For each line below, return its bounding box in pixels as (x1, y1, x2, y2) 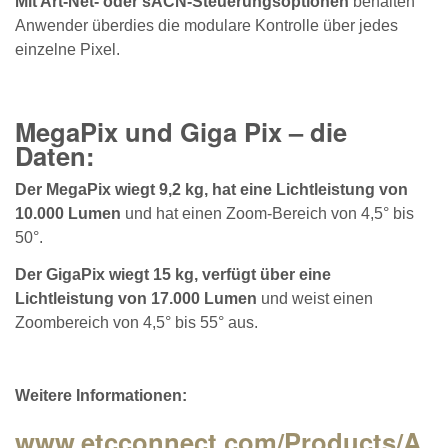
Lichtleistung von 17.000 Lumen (15, 289, 257, 307)
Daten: (15, 136, 95, 174)
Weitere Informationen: (15, 387, 187, 405)
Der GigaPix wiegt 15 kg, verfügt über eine (15, 265, 331, 283)
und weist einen (257, 289, 373, 307)
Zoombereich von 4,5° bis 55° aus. (15, 313, 258, 331)
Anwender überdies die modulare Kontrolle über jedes (15, 16, 398, 34)
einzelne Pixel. (15, 40, 120, 58)
